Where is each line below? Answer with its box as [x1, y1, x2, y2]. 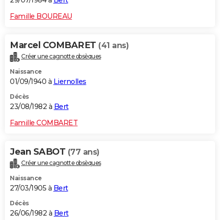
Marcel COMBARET [10, 39, 98, 51]
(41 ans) [98, 40, 129, 50]
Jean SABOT [10, 146, 68, 157]
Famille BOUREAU [10, 11, 72, 21]
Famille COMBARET [10, 118, 78, 127]
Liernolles [53, 77, 86, 86]
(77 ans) [67, 147, 100, 157]
